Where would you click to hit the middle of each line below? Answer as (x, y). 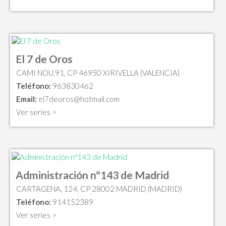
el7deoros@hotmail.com (79, 99)
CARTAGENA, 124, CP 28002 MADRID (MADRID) (99, 189)
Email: (26, 99)
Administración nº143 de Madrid (92, 175)
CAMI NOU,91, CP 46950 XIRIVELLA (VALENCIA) (98, 73)
